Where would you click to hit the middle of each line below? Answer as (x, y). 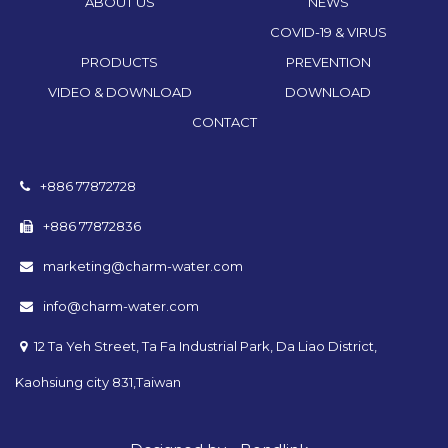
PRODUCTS (120, 61)
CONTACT (224, 121)
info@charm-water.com (119, 305)
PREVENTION (328, 61)
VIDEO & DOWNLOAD (119, 91)
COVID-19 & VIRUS (328, 31)
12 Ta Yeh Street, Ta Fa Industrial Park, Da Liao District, (205, 345)
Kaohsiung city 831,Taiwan (98, 381)
